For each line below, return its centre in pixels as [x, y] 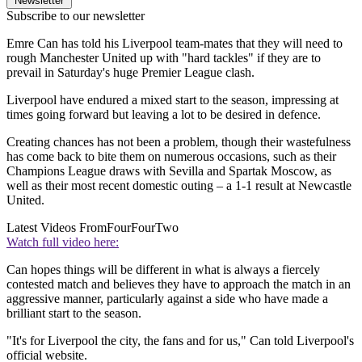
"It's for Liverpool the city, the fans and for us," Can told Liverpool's [180, 340]
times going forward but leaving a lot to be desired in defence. [164, 114]
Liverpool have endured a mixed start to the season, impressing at [173, 99]
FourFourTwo [143, 227]
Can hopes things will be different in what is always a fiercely [163, 269]
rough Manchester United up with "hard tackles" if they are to [164, 57]
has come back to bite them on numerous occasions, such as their [171, 156]
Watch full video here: [63, 242]
